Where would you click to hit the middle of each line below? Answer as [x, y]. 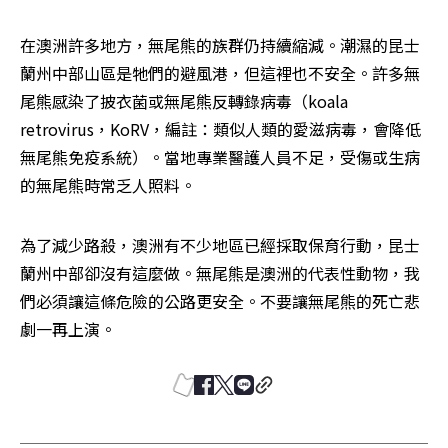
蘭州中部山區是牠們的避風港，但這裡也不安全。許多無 [220, 73]
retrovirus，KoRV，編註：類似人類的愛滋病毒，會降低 [220, 129]
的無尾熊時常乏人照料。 [108, 185]
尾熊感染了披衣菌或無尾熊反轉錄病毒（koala [184, 101]
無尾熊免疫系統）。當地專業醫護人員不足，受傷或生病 [220, 157]
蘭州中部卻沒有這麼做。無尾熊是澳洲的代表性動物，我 [220, 273]
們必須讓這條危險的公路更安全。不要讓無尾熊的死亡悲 [220, 301]
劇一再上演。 [68, 329]
